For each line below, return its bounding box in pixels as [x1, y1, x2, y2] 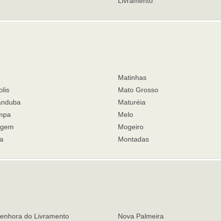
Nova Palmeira [118, 212, 164, 220]
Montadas [118, 135, 149, 143]
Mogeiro [118, 123, 144, 131]
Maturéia [118, 98, 146, 106]
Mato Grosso [118, 86, 158, 94]
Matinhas [118, 74, 147, 81]
